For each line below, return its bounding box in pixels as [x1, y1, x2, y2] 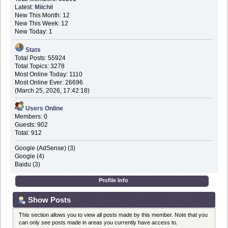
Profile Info [98, 177, 128, 183]
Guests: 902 [14, 121, 48, 129]
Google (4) [14, 152, 44, 160]
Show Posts [28, 195, 71, 204]
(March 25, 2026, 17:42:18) [14, 87, 90, 94]
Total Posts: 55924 [14, 54, 66, 62]
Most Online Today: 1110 [14, 70, 82, 78]
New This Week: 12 [14, 20, 68, 27]
